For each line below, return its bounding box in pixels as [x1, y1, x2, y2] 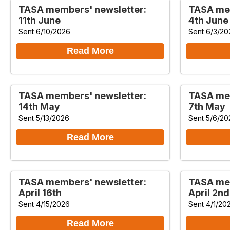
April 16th [18, 187, 62, 198]
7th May [188, 101, 225, 112]
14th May [18, 101, 60, 112]
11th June [18, 14, 61, 26]
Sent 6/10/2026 [18, 27, 70, 36]
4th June [188, 14, 228, 26]
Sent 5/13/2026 [18, 113, 69, 122]
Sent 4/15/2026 [18, 199, 70, 208]
